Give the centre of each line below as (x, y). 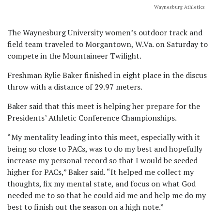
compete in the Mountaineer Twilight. (75, 56)
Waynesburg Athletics (179, 7)
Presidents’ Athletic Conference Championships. (93, 118)
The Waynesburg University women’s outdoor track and (105, 32)
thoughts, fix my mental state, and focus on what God (101, 184)
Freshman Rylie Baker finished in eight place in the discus (107, 75)
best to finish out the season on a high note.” (86, 207)
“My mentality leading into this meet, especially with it (104, 137)
